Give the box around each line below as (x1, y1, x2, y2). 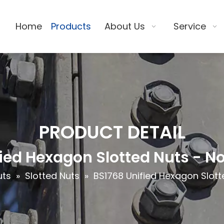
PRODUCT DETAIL (38, 119, 185, 145)
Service (173, 20, 206, 32)
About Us (104, 20, 145, 32)
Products (51, 20, 91, 32)
